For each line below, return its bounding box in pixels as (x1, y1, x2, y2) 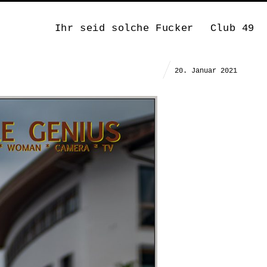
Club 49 (210, 22, 254, 34)
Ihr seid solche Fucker (54, 22, 194, 34)
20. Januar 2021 (175, 67, 237, 76)
